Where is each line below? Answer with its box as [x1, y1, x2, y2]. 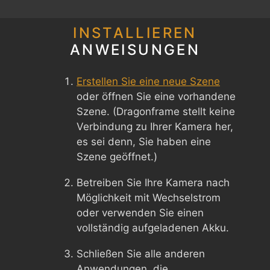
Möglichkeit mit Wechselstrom [77, 192, 221, 204]
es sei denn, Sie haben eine [77, 136, 211, 148]
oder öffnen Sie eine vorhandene [77, 90, 236, 102]
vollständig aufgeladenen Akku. [77, 222, 229, 234]
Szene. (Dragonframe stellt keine [77, 105, 235, 118]
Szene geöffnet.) [77, 151, 157, 163]
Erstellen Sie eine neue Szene [77, 75, 220, 87]
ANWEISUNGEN [70, 41, 200, 58]
